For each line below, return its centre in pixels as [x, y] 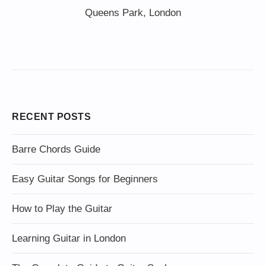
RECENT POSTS [51, 116]
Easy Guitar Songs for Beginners [85, 179]
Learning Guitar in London [69, 238]
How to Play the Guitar [62, 208]
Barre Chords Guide [56, 149]
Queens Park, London [133, 12]
